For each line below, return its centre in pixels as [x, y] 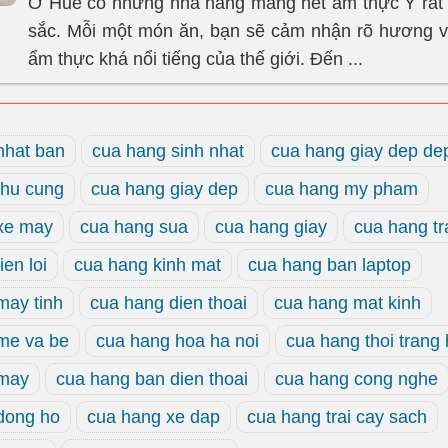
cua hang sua [134, 227]
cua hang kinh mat [147, 265]
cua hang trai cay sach [337, 417]
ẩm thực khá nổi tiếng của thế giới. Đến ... [195, 59]
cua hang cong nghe [356, 379]
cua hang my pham [341, 189]
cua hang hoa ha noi [177, 341]
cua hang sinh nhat [168, 151]
